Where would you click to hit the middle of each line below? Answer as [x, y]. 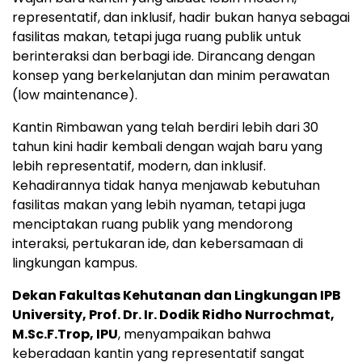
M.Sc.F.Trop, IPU [65, 335]
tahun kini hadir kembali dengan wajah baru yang [167, 147]
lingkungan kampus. [75, 263]
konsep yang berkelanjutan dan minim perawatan [171, 76]
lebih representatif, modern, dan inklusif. [139, 166]
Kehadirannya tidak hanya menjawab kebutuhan [166, 186]
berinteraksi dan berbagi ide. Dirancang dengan [164, 57]
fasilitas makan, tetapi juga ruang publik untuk [157, 37]
